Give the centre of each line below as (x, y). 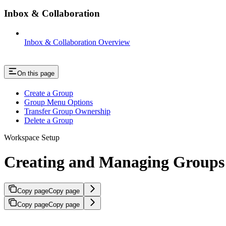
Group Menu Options (59, 102)
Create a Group (49, 93)
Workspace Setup (32, 137)
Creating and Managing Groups (114, 162)
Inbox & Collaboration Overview (77, 42)
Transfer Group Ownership (67, 111)
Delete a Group (49, 120)
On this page (36, 74)
